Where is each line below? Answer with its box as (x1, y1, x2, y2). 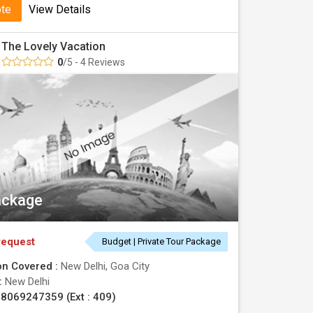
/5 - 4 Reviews (63, 57, 125, 68)
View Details (29, 3, 91, 16)
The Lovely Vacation (1, 40, 105, 53)
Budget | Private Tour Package (102, 236, 221, 247)
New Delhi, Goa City (61, 260, 150, 272)
